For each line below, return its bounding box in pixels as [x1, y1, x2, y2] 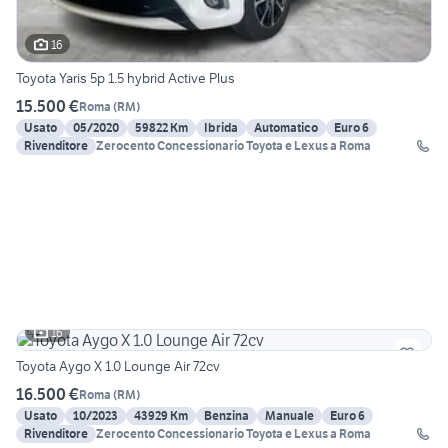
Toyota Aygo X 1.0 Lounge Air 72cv [16, 357, 220, 376]
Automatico [254, 120, 318, 136]
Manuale [265, 408, 314, 424]
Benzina [204, 408, 249, 424]
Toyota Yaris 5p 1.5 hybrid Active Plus [16, 69, 235, 88]
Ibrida [204, 120, 238, 136]
